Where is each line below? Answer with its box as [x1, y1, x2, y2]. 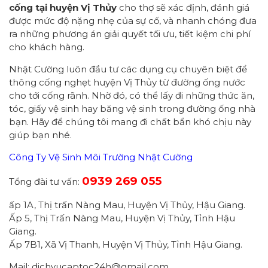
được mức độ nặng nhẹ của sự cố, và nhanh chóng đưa [9, 15, 257, 26]
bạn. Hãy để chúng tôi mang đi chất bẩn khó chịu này [9, 116, 251, 127]
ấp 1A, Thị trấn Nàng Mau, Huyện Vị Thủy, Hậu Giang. [9, 199, 245, 211]
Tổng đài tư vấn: [9, 176, 82, 187]
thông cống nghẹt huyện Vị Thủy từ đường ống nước [9, 77, 245, 88]
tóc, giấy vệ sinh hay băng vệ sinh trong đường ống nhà [9, 103, 255, 114]
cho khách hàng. [9, 41, 84, 53]
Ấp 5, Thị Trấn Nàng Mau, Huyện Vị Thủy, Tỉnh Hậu [9, 212, 235, 224]
